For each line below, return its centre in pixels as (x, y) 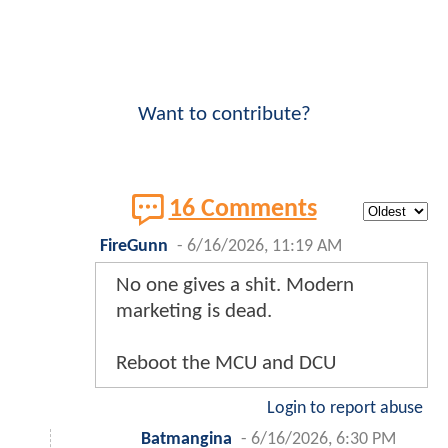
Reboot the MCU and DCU (226, 363)
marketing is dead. (194, 311)
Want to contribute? (224, 114)
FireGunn (134, 246)
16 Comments (242, 209)
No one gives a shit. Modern (235, 285)
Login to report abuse (345, 408)
